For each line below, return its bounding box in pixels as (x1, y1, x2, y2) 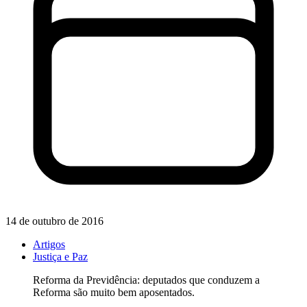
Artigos (33, 238, 65, 251)
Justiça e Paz (33, 251, 88, 263)
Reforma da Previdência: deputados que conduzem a (33, 274, 260, 286)
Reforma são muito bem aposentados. (33, 286, 195, 299)
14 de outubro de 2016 (5, 215, 103, 228)
